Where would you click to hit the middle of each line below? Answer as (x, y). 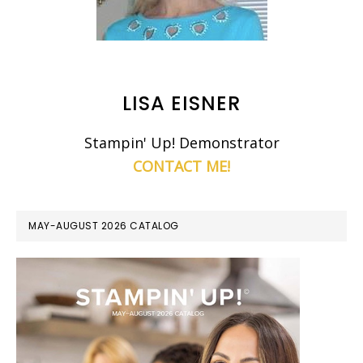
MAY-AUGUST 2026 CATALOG (104, 226)
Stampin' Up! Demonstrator (181, 143)
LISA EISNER (181, 104)
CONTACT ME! (181, 167)
